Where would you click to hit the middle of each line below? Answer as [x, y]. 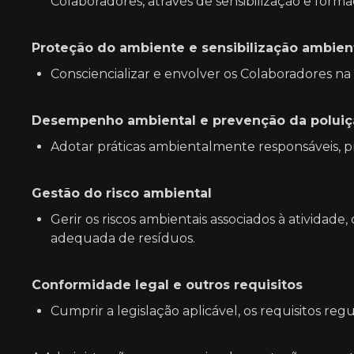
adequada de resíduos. [123, 239]
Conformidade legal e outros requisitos [167, 285]
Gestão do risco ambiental [122, 194]
